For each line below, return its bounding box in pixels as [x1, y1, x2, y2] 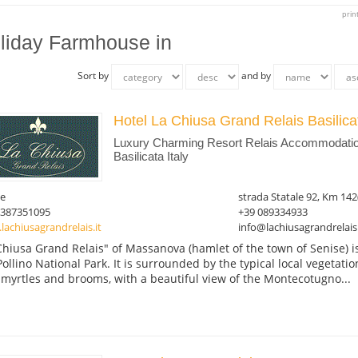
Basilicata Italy [113, 149, 189, 164]
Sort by [78, 69, 112, 82]
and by [239, 69, 274, 82]
